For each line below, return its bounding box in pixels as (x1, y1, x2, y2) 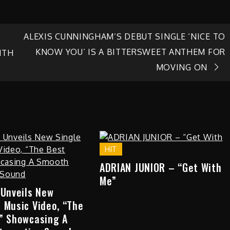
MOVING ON (156, 62, 207, 72)
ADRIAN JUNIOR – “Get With (99, 160, 222, 176)
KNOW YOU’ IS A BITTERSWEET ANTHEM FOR (35, 46, 225, 57)
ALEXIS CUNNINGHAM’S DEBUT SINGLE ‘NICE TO (24, 31, 225, 42)
